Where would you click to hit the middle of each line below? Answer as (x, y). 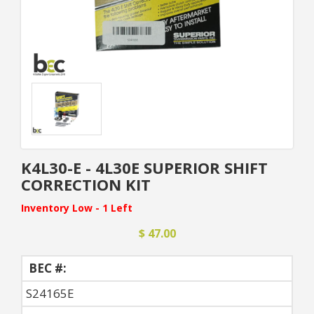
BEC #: (46, 268)
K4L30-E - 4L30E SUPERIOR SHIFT (144, 168)
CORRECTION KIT (86, 184)
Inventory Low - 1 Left (77, 208)
